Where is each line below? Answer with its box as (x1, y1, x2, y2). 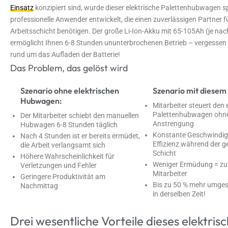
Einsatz (10, 3, 34, 12)
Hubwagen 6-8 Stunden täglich (20, 120, 118, 129)
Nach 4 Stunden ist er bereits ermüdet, (20, 131, 140, 140)
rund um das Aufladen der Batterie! (10, 50, 120, 59)
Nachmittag (20, 182, 58, 190)
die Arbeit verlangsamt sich (20, 140, 105, 149)
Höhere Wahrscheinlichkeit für (20, 152, 115, 160)
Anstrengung (153, 119, 194, 128)
